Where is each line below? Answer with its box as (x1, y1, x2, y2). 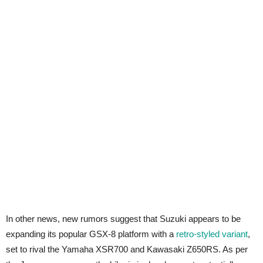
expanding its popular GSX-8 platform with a (6, 229, 176, 239)
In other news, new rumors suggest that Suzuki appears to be (6, 214, 241, 224)
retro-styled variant (176, 229, 248, 239)
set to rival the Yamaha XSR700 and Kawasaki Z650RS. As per (6, 244, 248, 254)
